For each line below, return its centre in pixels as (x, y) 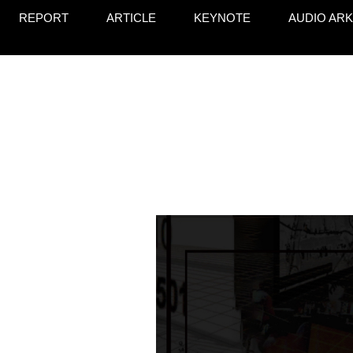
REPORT (44, 18)
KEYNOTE (222, 18)
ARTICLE (131, 18)
